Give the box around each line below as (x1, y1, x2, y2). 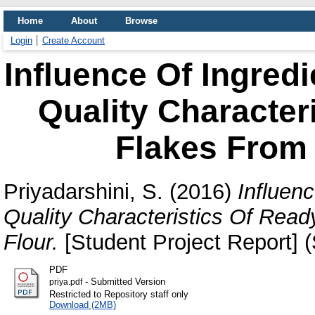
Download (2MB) (49, 299, 116, 310)
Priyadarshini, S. (4, 179, 163, 204)
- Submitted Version (82, 276, 165, 287)
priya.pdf (49, 277, 82, 286)
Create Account (42, 35, 105, 46)
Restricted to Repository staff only (49, 288, 188, 300)
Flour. (4, 229, 58, 255)
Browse (125, 15, 157, 26)
